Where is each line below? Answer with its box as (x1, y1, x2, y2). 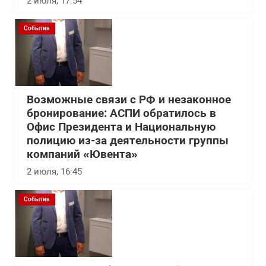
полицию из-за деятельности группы (27, 134, 229, 148)
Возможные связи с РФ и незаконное (27, 93, 231, 107)
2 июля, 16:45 (27, 166, 82, 178)
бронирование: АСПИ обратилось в (27, 107, 216, 121)
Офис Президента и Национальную (27, 121, 216, 134)
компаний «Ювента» (27, 148, 138, 161)
